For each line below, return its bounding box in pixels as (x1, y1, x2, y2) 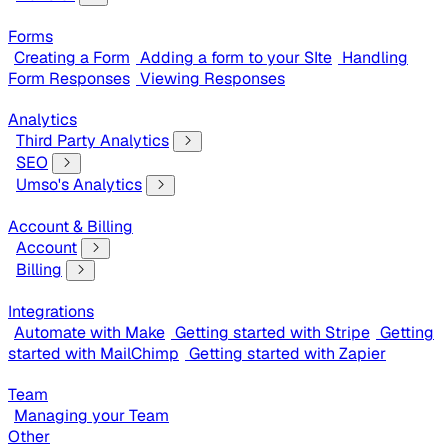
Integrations (8, 301, 94, 322)
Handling (342, 47, 408, 68)
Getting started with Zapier (189, 343, 386, 364)
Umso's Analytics (16, 174, 142, 195)
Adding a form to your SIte (140, 47, 332, 68)
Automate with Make (14, 322, 165, 343)
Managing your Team (14, 405, 169, 426)
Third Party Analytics (16, 130, 169, 151)
